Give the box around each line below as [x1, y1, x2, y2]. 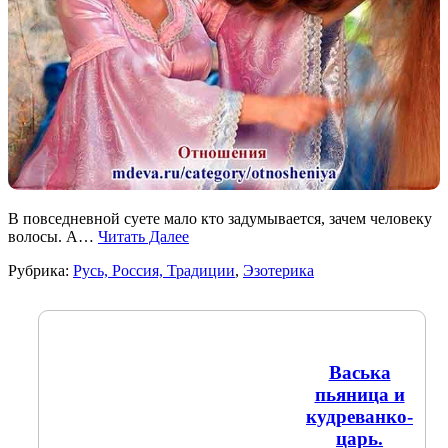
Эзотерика [243, 261, 314, 279]
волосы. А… [8, 227, 98, 245]
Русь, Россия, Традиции [73, 261, 235, 279]
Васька [328, 361, 391, 383]
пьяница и [314, 383, 405, 405]
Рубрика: [8, 261, 73, 279]
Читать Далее [98, 227, 189, 245]
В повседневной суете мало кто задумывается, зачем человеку [8, 209, 432, 227]
